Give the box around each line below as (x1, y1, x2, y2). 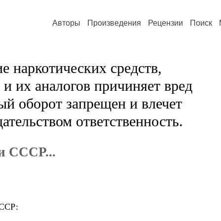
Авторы (52, 19, 80, 27)
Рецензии (148, 19, 183, 27)
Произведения (87, 19, 141, 27)
